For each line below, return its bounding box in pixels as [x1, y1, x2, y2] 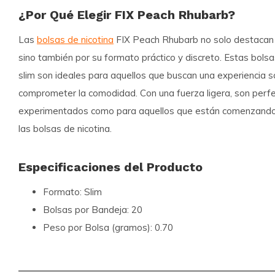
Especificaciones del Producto [18, 159, 203, 174]
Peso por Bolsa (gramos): [43, 221, 152, 233]
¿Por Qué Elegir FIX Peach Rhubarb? [18, 7, 235, 22]
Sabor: [43, 257, 71, 269]
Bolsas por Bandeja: [43, 203, 129, 215]
